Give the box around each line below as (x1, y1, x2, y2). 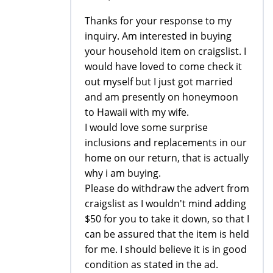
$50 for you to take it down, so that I (85, 211, 249, 225)
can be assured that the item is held (85, 227, 249, 241)
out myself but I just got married (85, 74, 233, 88)
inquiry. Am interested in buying (85, 29, 232, 43)
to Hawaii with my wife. (85, 105, 189, 119)
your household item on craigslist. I (85, 44, 246, 58)
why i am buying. (85, 166, 161, 180)
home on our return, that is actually (85, 151, 249, 165)
